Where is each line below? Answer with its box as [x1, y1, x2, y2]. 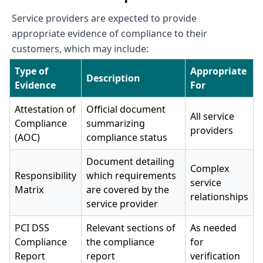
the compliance [86, 235, 154, 248]
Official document [86, 103, 166, 116]
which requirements [86, 169, 176, 182]
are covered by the [86, 183, 169, 196]
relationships [190, 190, 248, 203]
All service [190, 110, 234, 123]
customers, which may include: [12, 42, 149, 55]
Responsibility [15, 169, 76, 182]
